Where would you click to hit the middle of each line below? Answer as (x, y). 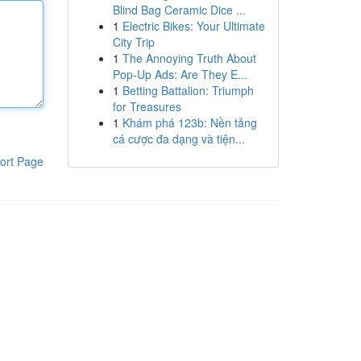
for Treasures (147, 106)
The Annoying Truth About (189, 58)
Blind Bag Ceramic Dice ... (179, 10)
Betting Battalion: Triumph (188, 90)
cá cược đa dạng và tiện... (178, 139)
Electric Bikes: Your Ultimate (193, 26)
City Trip (133, 42)
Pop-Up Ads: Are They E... (180, 74)
